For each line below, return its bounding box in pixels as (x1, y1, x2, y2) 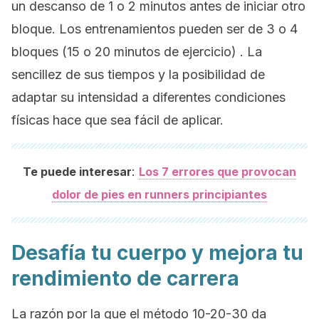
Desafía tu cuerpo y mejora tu (11, 241, 303, 265)
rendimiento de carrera (11, 266, 239, 291)
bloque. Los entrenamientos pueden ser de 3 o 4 (11, 21, 298, 36)
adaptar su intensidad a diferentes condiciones (11, 90, 286, 105)
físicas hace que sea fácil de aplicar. (11, 113, 224, 127)
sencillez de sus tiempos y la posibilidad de (11, 67, 265, 82)
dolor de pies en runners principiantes (52, 187, 267, 202)
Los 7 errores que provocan (139, 164, 296, 179)
